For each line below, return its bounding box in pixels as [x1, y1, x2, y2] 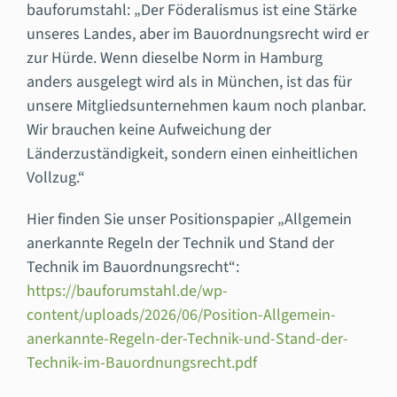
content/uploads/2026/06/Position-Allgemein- [26, 303, 336, 326]
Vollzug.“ [26, 166, 85, 189]
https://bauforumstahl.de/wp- [26, 279, 228, 302]
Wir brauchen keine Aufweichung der [26, 118, 271, 141]
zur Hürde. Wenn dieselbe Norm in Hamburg [26, 46, 323, 69]
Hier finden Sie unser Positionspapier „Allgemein [26, 207, 352, 230]
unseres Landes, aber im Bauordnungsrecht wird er [26, 22, 369, 45]
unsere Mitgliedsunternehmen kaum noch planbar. [26, 94, 366, 117]
